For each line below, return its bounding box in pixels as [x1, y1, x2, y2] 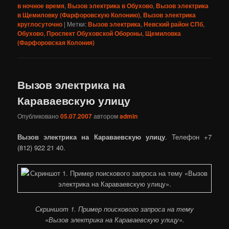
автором [94, 111, 120, 121]
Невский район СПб [144, 19, 203, 29]
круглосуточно [17, 19, 63, 29]
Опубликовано [17, 111, 61, 121]
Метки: [67, 19, 87, 28]
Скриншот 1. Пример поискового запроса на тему [35, 203, 194, 214]
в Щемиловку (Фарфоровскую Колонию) [17, 10, 141, 19]
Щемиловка [145, 28, 181, 38]
